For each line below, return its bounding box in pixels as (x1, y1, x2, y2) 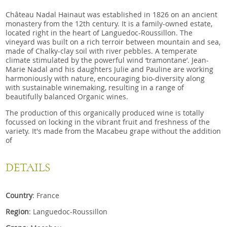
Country (6, 190, 33, 200)
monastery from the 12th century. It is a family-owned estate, (6, 18, 213, 28)
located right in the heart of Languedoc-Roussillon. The (6, 27, 193, 37)
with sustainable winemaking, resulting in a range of (6, 82, 184, 92)
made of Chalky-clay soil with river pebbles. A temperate (6, 46, 198, 56)
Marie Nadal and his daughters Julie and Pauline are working (6, 64, 214, 74)
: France (32, 190, 60, 200)
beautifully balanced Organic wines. (6, 91, 129, 101)
